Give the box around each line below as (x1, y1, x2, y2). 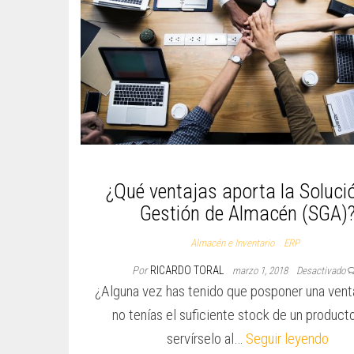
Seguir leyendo (246, 330, 330, 348)
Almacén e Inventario (190, 237, 274, 250)
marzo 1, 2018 (232, 265, 290, 277)
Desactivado (296, 265, 348, 277)
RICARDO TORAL (149, 264, 226, 277)
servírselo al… (167, 330, 247, 348)
